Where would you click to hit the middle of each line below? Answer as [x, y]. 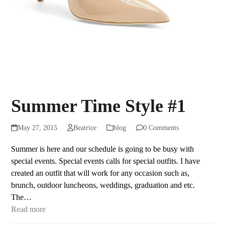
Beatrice [85, 128]
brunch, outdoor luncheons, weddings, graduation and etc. [103, 185]
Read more [29, 209]
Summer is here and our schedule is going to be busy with [103, 149]
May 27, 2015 [37, 128]
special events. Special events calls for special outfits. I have [106, 161]
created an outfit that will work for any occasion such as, [100, 173]
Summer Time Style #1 [99, 106]
